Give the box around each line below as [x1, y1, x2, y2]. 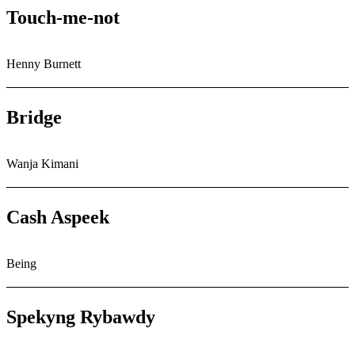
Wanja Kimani [6, 156, 78, 170]
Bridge [6, 107, 62, 128]
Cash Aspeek [6, 206, 109, 227]
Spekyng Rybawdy [6, 306, 155, 327]
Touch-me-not [6, 7, 120, 29]
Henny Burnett [6, 57, 81, 71]
